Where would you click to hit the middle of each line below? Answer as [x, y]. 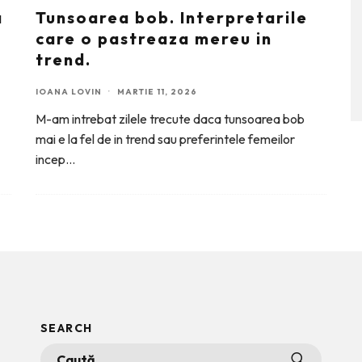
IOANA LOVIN [69, 92]
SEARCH [67, 328]
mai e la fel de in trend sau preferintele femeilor [165, 139]
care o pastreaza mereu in [154, 38]
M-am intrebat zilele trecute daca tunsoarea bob [170, 119]
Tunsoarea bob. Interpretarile [172, 17]
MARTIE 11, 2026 [157, 92]
